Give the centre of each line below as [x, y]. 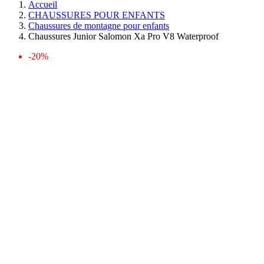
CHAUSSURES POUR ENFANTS [97, 15]
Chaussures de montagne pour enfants [99, 26]
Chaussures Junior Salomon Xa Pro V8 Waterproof [123, 36]
